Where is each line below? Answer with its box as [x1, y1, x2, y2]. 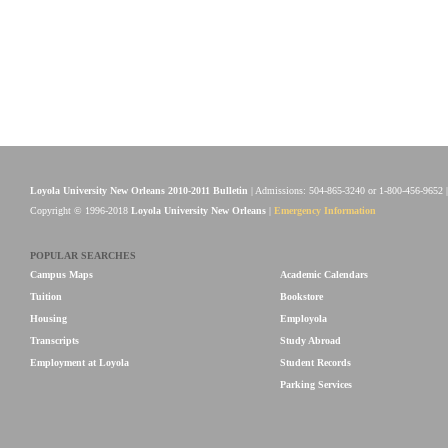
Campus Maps [30, 269, 93, 280]
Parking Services [280, 379, 352, 390]
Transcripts [30, 335, 79, 346]
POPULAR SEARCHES [30, 250, 136, 261]
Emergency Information [274, 205, 376, 216]
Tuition [30, 291, 62, 302]
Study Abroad [280, 335, 341, 346]
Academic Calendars [280, 269, 368, 280]
